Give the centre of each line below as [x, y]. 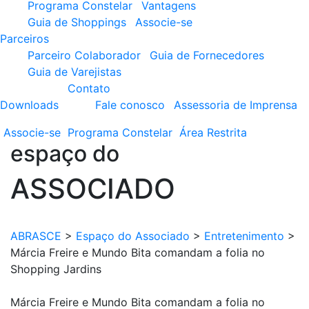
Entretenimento [244, 236]
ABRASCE [36, 236]
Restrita [227, 132]
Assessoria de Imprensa [236, 105]
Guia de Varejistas [74, 72]
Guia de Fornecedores [207, 55]
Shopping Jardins [56, 269]
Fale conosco [130, 105]
